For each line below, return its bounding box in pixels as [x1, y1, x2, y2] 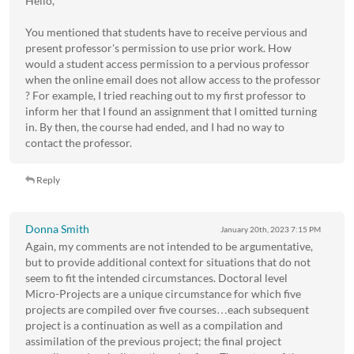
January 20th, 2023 [220, 224, 289, 234]
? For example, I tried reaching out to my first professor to [25, 88, 306, 102]
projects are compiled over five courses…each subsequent [25, 302, 309, 316]
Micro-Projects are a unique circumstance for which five [25, 286, 301, 300]
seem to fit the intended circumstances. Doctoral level [25, 270, 288, 284]
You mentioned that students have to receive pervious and [25, 24, 307, 39]
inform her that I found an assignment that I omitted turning [25, 104, 317, 118]
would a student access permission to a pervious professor [25, 56, 310, 70]
